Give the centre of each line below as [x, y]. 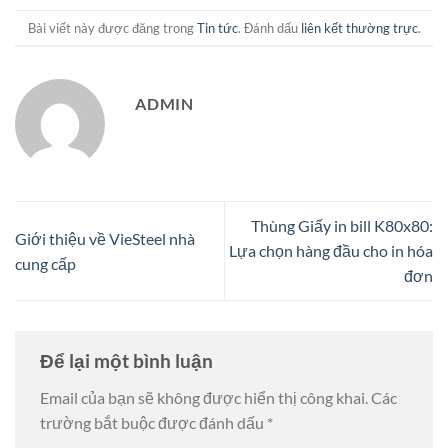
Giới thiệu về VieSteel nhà [105, 238]
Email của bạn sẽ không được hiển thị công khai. [204, 398]
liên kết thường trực [359, 27]
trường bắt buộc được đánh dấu [153, 423]
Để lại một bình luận [128, 360]
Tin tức [217, 27]
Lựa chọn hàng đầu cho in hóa [331, 251]
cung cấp [45, 263]
